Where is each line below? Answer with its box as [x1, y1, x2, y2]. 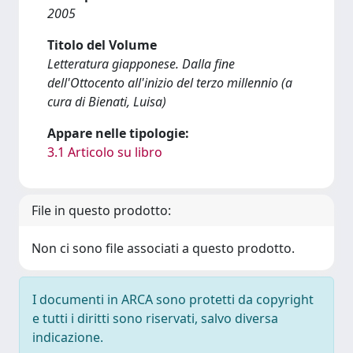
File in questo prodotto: [32, 202, 171, 219]
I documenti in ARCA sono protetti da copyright [32, 291, 314, 308]
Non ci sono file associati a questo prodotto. [32, 240, 295, 257]
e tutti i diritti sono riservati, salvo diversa [32, 310, 278, 327]
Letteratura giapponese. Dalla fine [47, 55, 235, 72]
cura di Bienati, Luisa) [47, 93, 166, 110]
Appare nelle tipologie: [47, 124, 189, 142]
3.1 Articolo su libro [47, 143, 162, 161]
